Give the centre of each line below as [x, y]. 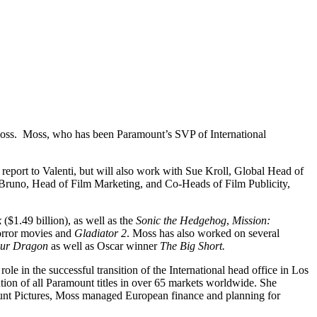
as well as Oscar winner [104, 246]
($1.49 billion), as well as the [70, 220]
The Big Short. [192, 246]
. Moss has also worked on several [203, 233]
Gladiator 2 [100, 233]
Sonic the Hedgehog [181, 220]
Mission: [251, 220]
